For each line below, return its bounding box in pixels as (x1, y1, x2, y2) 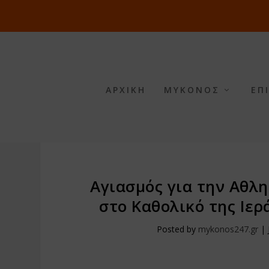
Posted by (156, 223, 198, 235)
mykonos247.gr (198, 223, 258, 235)
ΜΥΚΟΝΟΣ (163, 84, 220, 96)
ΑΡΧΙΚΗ (105, 84, 146, 96)
